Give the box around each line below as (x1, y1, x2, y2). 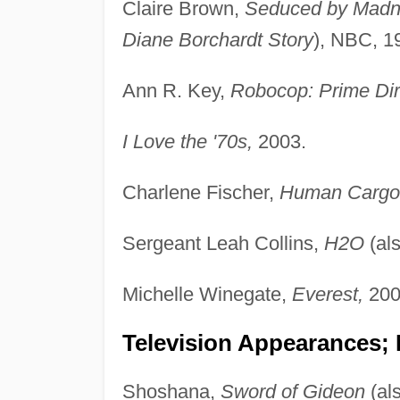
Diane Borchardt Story (121, 28, 313, 51)
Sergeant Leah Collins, (121, 231, 324, 254)
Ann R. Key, (121, 79, 230, 102)
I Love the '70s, (121, 129, 253, 153)
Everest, (291, 282, 363, 305)
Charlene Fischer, (121, 180, 279, 204)
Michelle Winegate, (121, 282, 292, 305)
